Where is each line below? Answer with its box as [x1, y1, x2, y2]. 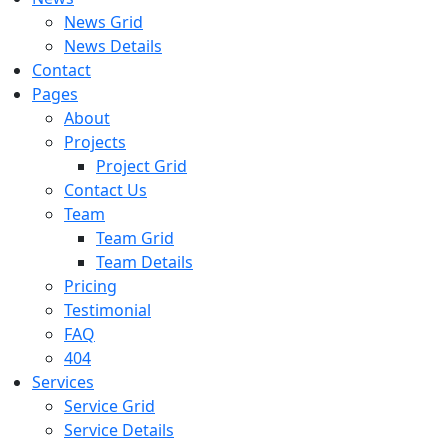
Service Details [64, 418, 174, 441]
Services [32, 370, 94, 393]
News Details [64, 34, 162, 57]
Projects [64, 130, 126, 153]
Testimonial [64, 298, 151, 321]
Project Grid [96, 154, 187, 177]
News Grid [64, 10, 143, 33]
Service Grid [64, 394, 155, 417]
